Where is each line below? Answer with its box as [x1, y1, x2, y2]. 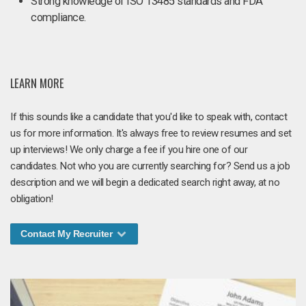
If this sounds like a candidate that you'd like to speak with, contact [10, 110, 287, 123]
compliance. [31, 11, 86, 24]
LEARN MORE [10, 74, 64, 92]
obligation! [10, 192, 53, 205]
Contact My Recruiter [20, 227, 115, 239]
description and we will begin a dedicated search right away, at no [10, 176, 279, 189]
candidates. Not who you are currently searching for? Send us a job [10, 159, 290, 172]
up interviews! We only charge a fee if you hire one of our [10, 143, 247, 156]
